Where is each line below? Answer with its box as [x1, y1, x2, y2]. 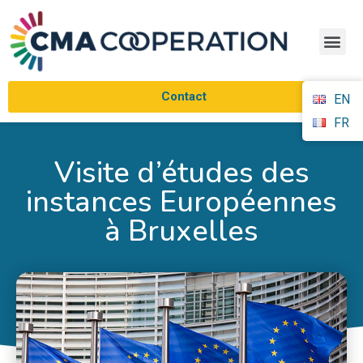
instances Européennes [26, 181, 337, 222]
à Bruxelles [105, 211, 258, 251]
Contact [160, 89, 207, 105]
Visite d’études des [53, 152, 310, 193]
